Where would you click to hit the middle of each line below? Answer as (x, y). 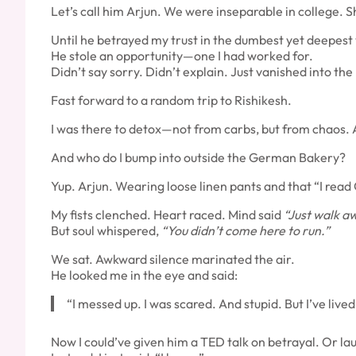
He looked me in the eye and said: (144, 275)
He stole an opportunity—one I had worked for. (182, 55)
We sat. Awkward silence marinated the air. (173, 259)
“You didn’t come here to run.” (246, 230)
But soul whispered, (106, 230)
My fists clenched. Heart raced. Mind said (167, 214)
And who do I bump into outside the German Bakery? (198, 157)
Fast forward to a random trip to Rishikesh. (171, 100)
